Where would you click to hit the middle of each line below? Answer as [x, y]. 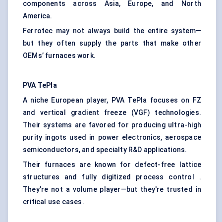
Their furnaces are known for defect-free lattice [112, 165]
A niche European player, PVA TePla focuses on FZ [112, 100]
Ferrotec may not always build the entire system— [112, 31]
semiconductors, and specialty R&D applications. [105, 150]
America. [38, 16]
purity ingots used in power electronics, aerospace [112, 138]
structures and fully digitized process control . [112, 177]
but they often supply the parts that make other [112, 43]
